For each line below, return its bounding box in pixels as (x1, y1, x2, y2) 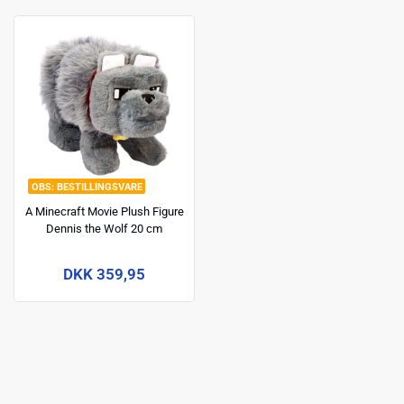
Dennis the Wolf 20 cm (46, 221, 162, 235)
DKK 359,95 (63, 264, 145, 283)
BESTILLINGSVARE (56, 181, 142, 194)
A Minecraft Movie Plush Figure (24, 204, 184, 218)
